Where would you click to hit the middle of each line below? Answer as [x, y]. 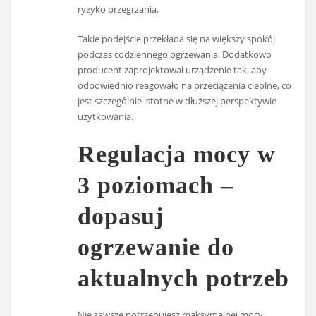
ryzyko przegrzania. [119, 9]
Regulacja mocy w [177, 154]
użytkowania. [106, 117]
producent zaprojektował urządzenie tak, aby [172, 70]
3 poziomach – [156, 185]
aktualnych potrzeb [184, 278]
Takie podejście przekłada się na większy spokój [177, 39]
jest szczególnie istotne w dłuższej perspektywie [177, 101]
